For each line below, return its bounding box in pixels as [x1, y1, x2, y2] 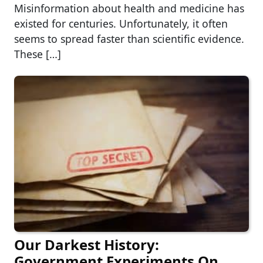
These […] [14, 46, 61, 61]
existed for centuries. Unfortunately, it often [14, 16, 228, 31]
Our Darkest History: [14, 235, 159, 255]
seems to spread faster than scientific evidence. [14, 31, 244, 46]
